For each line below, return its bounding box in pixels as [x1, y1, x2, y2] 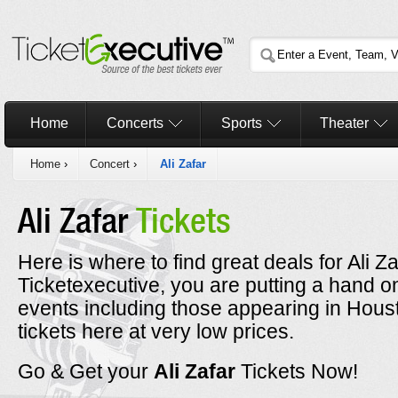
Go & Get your [18, 360, 154, 383]
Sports [220, 115, 262, 131]
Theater [320, 115, 370, 131]
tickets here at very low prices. [18, 320, 294, 343]
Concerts [106, 115, 163, 131]
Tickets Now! [241, 360, 358, 383]
